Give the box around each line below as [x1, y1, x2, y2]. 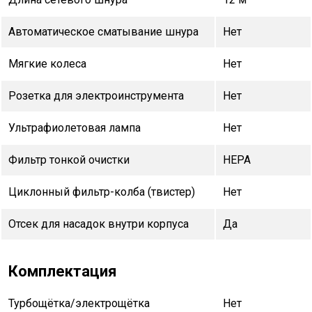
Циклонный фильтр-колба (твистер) [8, 185, 195, 198]
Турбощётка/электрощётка [8, 296, 150, 310]
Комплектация [8, 262, 117, 280]
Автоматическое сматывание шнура [8, 24, 198, 38]
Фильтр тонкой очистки [8, 153, 130, 166]
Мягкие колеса [8, 56, 86, 70]
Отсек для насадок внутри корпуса [8, 217, 189, 231]
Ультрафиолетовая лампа [8, 120, 141, 134]
